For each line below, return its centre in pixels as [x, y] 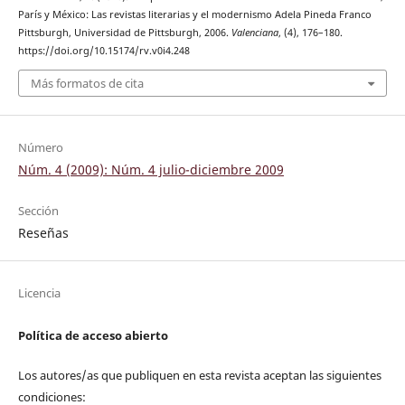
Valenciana [254, 33]
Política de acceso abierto [93, 335]
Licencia [39, 292]
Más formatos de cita [87, 83]
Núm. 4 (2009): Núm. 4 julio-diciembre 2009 [151, 169]
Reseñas [43, 232]
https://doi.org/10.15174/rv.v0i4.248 [104, 51]
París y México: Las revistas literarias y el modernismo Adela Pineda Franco [194, 15]
